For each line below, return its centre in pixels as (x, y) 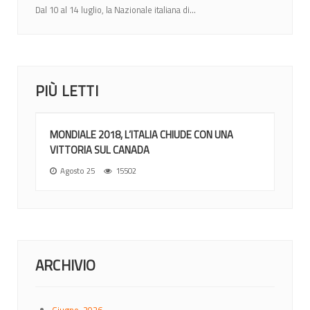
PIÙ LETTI (67, 90)
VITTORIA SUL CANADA (100, 149)
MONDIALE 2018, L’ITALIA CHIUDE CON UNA (142, 134)
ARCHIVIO (66, 265)
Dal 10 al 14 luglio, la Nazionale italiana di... (116, 9)
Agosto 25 (77, 170)
